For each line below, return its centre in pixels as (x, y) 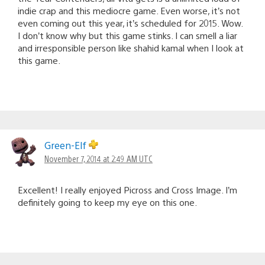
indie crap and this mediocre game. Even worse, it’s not (129, 10)
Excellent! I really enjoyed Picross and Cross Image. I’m (127, 189)
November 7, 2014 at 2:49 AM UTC (98, 158)
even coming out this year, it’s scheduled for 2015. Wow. (130, 22)
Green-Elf (67, 145)
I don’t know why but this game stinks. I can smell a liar (127, 35)
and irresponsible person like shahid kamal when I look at (131, 47)
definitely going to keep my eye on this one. (107, 202)
